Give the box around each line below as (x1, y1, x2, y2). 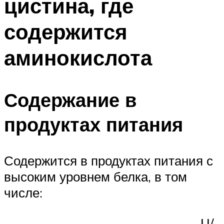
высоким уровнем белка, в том (4, 168, 187, 185)
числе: (4, 184, 42, 201)
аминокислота (4, 44, 152, 70)
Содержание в (4, 87, 136, 112)
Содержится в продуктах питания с (4, 152, 213, 169)
